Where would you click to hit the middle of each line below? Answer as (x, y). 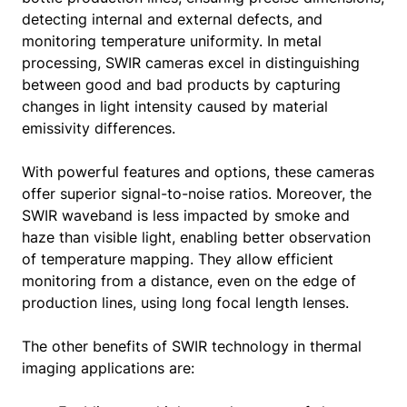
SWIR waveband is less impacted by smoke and (186, 215)
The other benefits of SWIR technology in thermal (192, 346)
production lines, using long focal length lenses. (185, 303)
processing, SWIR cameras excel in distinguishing (191, 63)
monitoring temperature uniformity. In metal (172, 41)
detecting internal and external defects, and (172, 19)
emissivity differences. (99, 128)
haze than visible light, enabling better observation (196, 237)
